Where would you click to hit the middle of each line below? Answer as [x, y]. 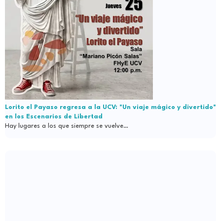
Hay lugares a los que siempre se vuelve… [67, 126]
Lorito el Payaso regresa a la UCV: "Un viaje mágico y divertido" [110, 108]
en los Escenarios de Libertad [54, 117]
